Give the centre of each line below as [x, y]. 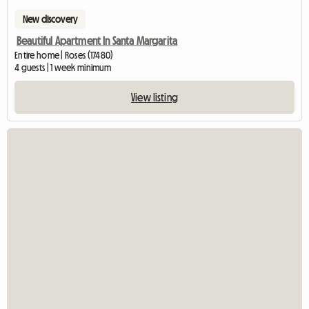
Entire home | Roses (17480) [64, 55]
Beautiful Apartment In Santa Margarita [97, 40]
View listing [154, 97]
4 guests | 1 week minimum [63, 67]
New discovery [50, 19]
